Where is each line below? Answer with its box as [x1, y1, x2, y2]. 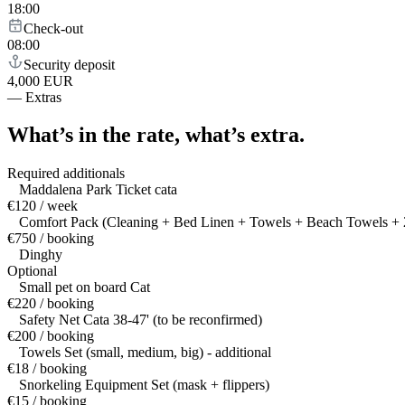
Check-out [24, 20, 83, 36]
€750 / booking [7, 231, 94, 247]
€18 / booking [7, 361, 87, 377]
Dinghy [19, 247, 62, 263]
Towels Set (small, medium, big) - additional [19, 344, 271, 361]
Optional [7, 263, 57, 279]
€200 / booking [7, 328, 94, 344]
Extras [25, 89, 61, 105]
